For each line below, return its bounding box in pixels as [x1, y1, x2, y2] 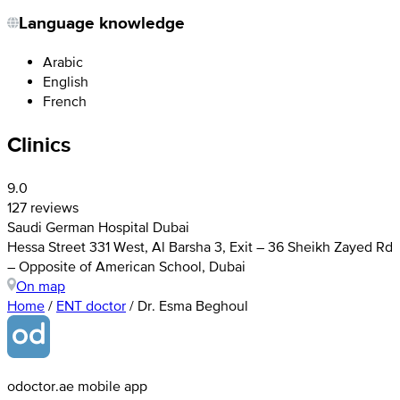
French [43, 92, 87, 109]
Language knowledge [19, 11, 185, 36]
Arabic [43, 53, 83, 70]
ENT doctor [56, 296, 126, 313]
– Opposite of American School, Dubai [7, 257, 246, 274]
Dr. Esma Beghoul [137, 296, 248, 313]
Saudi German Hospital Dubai [7, 218, 189, 235]
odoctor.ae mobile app [7, 377, 147, 394]
